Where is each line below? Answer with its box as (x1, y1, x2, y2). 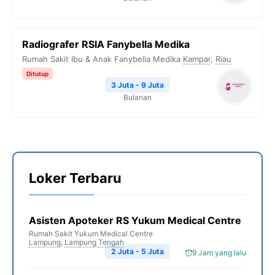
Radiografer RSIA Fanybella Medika (22, 38, 190, 50)
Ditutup (26, 70, 48, 77)
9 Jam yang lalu (192, 248, 246, 257)
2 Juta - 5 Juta (111, 247, 164, 256)
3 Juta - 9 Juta (111, 80, 164, 90)
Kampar (183, 54, 211, 64)
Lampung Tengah (64, 238, 124, 247)
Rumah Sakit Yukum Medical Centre (29, 229, 153, 238)
